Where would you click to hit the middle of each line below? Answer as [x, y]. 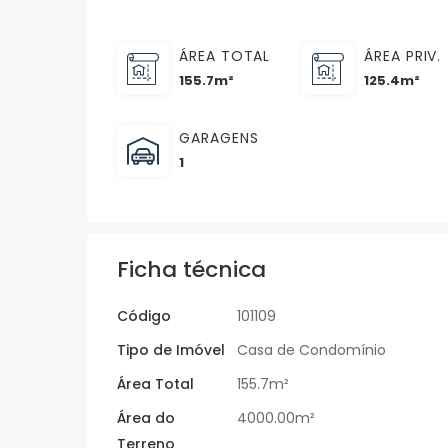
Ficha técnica [191, 270]
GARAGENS [219, 138]
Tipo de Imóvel [171, 350]
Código [144, 316]
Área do [146, 418]
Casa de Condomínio [311, 350]
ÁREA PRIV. [403, 56]
